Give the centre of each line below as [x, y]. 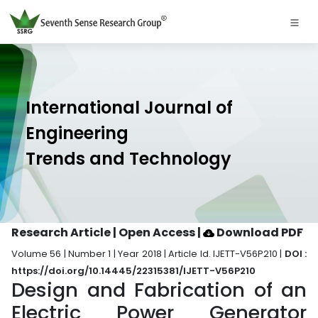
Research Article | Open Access [104, 232]
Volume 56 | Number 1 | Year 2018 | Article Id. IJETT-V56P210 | [148, 254]
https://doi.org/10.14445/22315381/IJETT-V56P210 [133, 271]
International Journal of [129, 108]
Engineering [77, 133]
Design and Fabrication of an [159, 290]
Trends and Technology [128, 159]
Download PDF [259, 232]
